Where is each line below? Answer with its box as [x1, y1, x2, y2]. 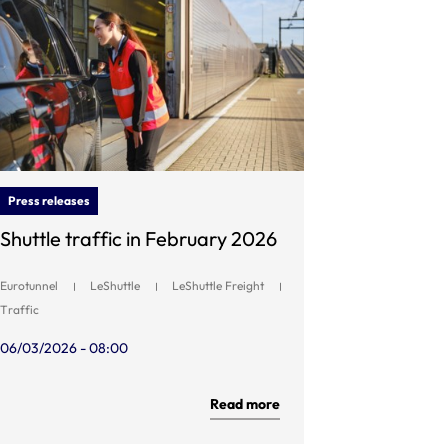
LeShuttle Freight [172, 278, 264, 293]
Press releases [8, 193, 90, 208]
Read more [210, 395, 280, 413]
